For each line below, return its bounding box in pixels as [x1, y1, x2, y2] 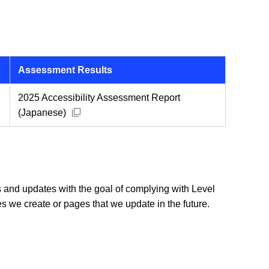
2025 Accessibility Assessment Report [18, 92, 180, 103]
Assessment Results [18, 65, 112, 76]
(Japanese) [18, 107, 66, 118]
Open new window [65, 107, 145, 118]
